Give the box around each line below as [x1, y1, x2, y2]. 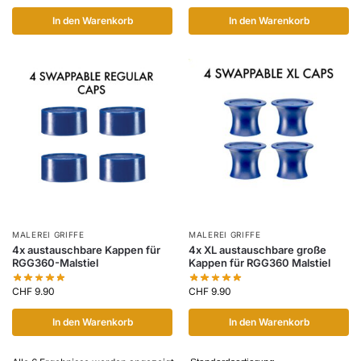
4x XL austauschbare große [189, 243, 326, 256]
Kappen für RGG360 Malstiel [189, 255, 330, 269]
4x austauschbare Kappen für [12, 243, 160, 256]
